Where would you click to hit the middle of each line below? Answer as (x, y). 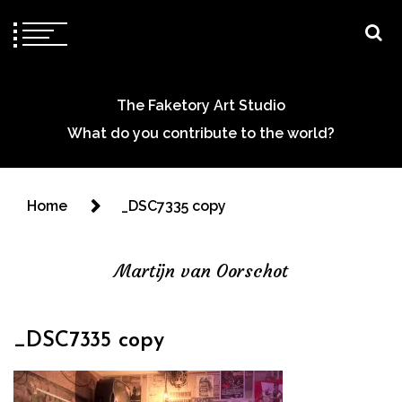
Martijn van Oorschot (201, 271)
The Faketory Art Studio (201, 105)
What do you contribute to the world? (201, 133)
